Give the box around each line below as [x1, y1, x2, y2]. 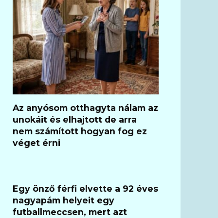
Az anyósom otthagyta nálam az [13, 102, 158, 113]
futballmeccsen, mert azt [13, 206, 127, 217]
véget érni [13, 137, 60, 148]
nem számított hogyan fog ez [13, 126, 147, 136]
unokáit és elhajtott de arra [13, 114, 137, 125]
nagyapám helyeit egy [13, 195, 114, 205]
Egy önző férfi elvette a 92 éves [13, 183, 158, 194]
